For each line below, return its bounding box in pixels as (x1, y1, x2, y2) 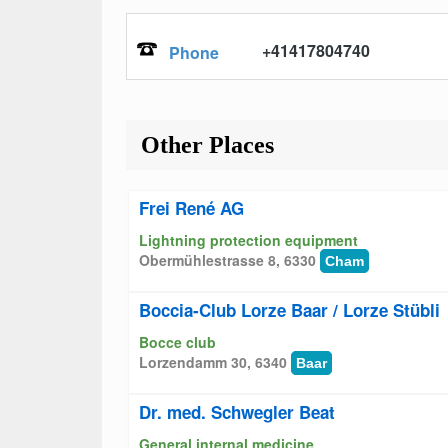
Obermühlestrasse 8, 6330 (139, 250, 320, 270)
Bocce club (139, 332, 216, 352)
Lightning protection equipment (139, 230, 358, 250)
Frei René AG (139, 196, 244, 220)
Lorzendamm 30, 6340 (139, 352, 291, 372)
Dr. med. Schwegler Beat (139, 400, 335, 424)
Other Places (141, 132, 274, 158)
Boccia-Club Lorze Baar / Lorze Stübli (139, 298, 440, 322)
